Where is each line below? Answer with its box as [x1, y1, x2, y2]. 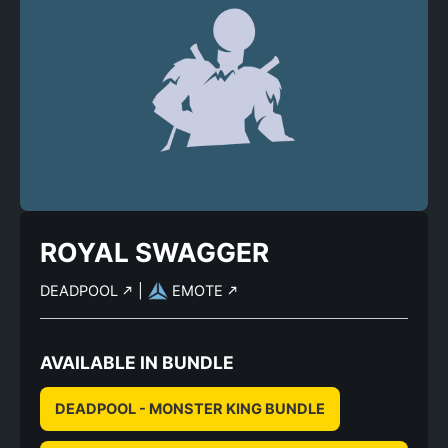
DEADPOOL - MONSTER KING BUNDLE [55, 400, 325, 418]
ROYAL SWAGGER [40, 237, 269, 268]
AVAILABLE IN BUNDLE [40, 352, 234, 373]
